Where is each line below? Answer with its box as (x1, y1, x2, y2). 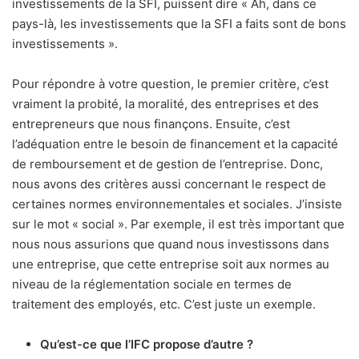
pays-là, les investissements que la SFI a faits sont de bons (12, 16, 346, 32)
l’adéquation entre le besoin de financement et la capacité (12, 136, 338, 152)
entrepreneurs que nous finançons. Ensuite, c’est (12, 116, 290, 132)
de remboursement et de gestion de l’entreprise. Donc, (12, 156, 323, 172)
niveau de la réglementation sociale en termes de (12, 276, 292, 292)
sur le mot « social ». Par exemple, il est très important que (12, 216, 345, 232)
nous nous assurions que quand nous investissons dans (12, 236, 329, 252)
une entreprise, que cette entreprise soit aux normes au (12, 256, 329, 272)
